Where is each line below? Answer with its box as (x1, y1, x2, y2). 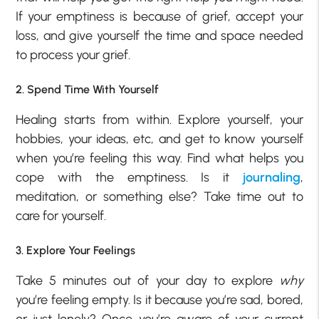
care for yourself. (16, 207, 107, 224)
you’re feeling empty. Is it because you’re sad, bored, (16, 292, 303, 308)
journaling (242, 169, 300, 185)
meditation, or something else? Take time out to (16, 188, 303, 204)
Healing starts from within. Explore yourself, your (16, 111, 303, 127)
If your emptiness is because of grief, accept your (16, 8, 303, 24)
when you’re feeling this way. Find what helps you (16, 150, 303, 166)
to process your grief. (16, 46, 131, 63)
